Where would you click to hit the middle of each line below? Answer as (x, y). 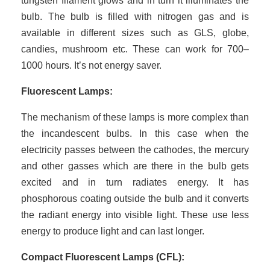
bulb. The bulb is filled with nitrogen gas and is (135, 16)
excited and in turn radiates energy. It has (135, 182)
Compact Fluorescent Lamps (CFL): (103, 257)
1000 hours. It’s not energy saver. (91, 65)
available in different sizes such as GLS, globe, (135, 33)
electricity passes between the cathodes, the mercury (135, 149)
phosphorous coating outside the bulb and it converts (135, 198)
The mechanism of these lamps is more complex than (135, 117)
